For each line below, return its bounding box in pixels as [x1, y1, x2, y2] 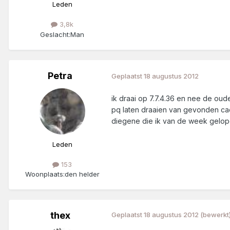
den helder [64, 169, 100, 178]
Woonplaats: [25, 169, 65, 178]
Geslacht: [40, 30, 70, 39]
